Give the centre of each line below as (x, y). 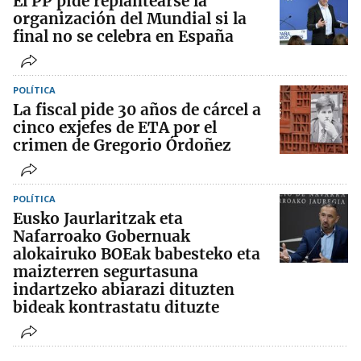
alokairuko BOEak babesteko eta (137, 254)
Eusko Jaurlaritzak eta (98, 219)
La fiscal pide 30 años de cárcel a (137, 110)
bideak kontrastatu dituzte (116, 307)
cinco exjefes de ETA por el (115, 128)
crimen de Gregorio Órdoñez (122, 145)
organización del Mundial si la (130, 19)
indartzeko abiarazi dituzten (124, 290)
